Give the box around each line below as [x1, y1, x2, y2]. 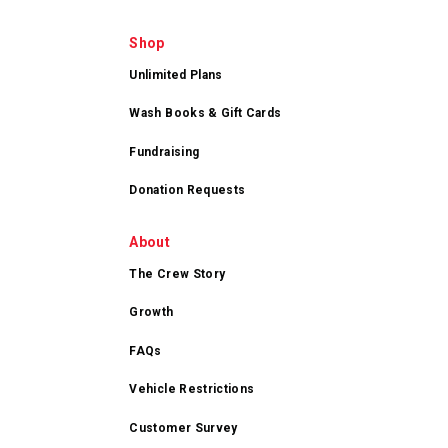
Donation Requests [129, 183, 246, 198]
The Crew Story [129, 266, 226, 281]
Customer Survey [129, 420, 238, 435]
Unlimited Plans [129, 67, 223, 82]
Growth [129, 305, 174, 320]
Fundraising [129, 144, 200, 159]
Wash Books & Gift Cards [129, 106, 282, 121]
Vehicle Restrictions [129, 382, 255, 397]
